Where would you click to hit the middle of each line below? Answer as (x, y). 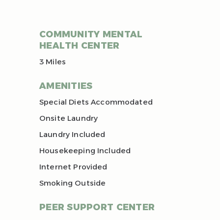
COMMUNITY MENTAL (91, 35)
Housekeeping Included (85, 151)
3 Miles (53, 62)
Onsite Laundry (69, 118)
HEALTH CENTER (80, 46)
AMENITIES (66, 86)
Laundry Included (72, 135)
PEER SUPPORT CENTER (97, 207)
